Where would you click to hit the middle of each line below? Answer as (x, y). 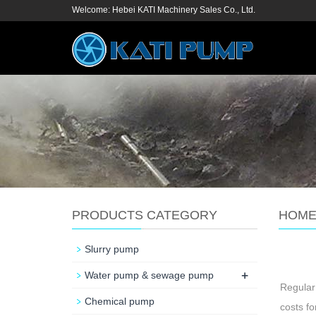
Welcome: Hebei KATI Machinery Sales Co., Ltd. (164, 10)
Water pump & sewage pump (149, 275)
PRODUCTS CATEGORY (145, 215)
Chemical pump (120, 301)
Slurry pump (112, 249)
